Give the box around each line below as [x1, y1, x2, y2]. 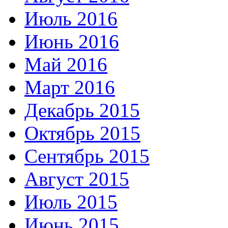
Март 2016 [24, 76, 115, 99]
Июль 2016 [24, 8, 118, 30]
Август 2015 [24, 168, 129, 190]
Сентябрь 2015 [24, 145, 150, 167]
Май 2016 [24, 53, 107, 76]
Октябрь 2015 [24, 122, 140, 145]
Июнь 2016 [24, 31, 119, 53]
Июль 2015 [24, 191, 118, 213]
